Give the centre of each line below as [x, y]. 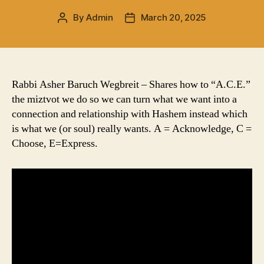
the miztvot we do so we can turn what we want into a [124, 100]
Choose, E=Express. [55, 144]
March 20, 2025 [174, 18]
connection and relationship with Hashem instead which [130, 114]
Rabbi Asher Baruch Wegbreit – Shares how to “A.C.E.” [131, 85]
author [75, 31]
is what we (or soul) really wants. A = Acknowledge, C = [132, 129]
